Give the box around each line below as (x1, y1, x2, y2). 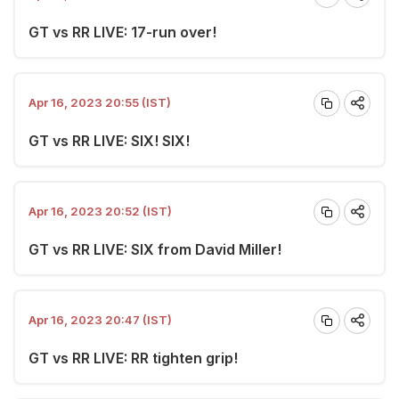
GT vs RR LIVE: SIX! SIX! (28, 131, 190, 150)
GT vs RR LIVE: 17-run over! (28, 22, 216, 41)
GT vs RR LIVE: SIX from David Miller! (28, 240, 281, 258)
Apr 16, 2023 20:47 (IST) (28, 313, 172, 327)
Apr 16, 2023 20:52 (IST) (28, 204, 172, 218)
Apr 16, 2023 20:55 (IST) (28, 95, 171, 110)
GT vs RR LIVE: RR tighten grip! (28, 348, 238, 367)
